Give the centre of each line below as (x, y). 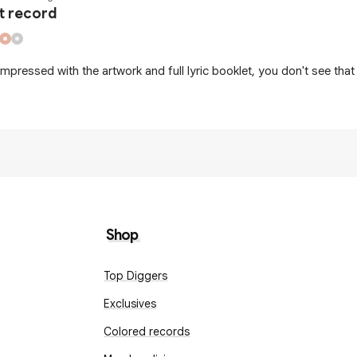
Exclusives (130, 304)
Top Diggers (136, 276)
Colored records (147, 331)
